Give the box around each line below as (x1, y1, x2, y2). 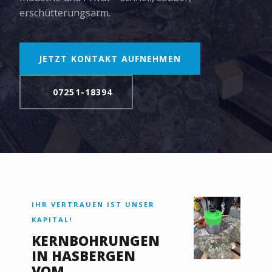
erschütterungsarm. (19, 5, 110, 19)
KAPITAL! (32, 214, 72, 224)
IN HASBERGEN (32, 246, 135, 265)
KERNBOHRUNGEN (32, 231, 160, 250)
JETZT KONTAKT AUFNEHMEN (39, 52, 181, 64)
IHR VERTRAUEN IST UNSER (32, 199, 155, 209)
